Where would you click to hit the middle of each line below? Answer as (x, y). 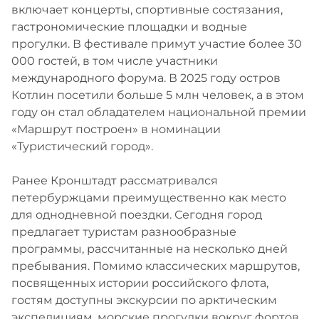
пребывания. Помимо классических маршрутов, (156, 266)
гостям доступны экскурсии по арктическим (144, 300)
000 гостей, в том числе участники (115, 61)
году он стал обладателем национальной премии (159, 112)
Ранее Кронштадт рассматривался (115, 181)
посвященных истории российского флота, (140, 283)
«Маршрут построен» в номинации (116, 129)
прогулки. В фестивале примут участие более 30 (157, 44)
